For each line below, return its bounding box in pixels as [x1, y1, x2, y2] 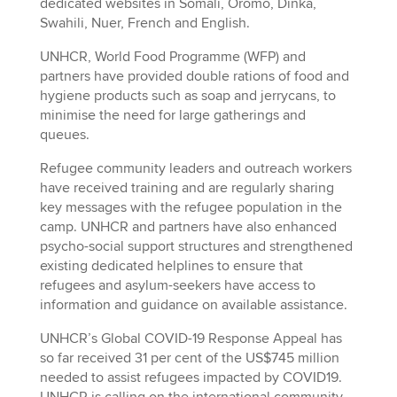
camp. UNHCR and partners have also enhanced [39, 218, 337, 237]
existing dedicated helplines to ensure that [39, 257, 303, 276]
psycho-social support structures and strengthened [39, 237, 353, 256]
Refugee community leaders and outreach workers [39, 160, 352, 178]
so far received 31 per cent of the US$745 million [39, 349, 339, 368]
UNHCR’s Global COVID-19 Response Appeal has [39, 330, 342, 348]
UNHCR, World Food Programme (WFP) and [39, 48, 306, 66]
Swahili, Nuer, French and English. [39, 14, 250, 33]
